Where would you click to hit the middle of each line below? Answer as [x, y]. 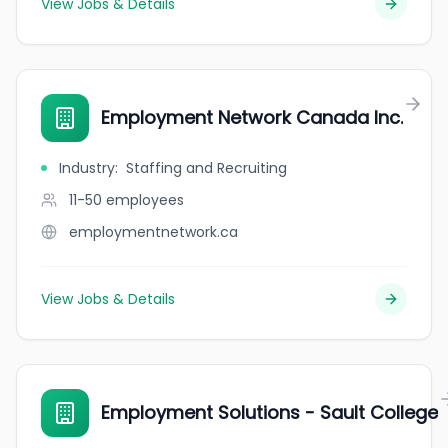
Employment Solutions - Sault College [269, 412]
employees [145, 200]
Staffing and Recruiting [206, 168]
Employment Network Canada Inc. [252, 117]
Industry [87, 168]
